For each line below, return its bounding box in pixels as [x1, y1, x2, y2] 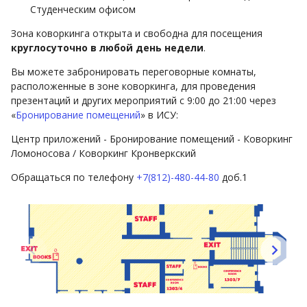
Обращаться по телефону [11, 170, 136, 184]
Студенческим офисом [30, 2, 136, 16]
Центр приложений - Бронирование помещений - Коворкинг [11, 132, 293, 145]
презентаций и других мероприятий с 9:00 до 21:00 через [11, 93, 276, 107]
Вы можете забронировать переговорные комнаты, [11, 64, 256, 78]
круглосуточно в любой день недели [11, 40, 204, 54]
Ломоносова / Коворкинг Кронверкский [11, 146, 196, 160]
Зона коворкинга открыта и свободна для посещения [11, 26, 262, 40]
